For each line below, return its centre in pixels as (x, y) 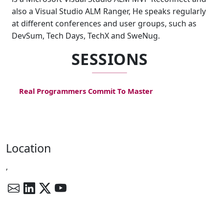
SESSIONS (109, 59)
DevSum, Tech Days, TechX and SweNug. (86, 36)
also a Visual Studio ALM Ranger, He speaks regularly (109, 11)
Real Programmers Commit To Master (86, 91)
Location (29, 148)
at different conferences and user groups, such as (104, 23)
